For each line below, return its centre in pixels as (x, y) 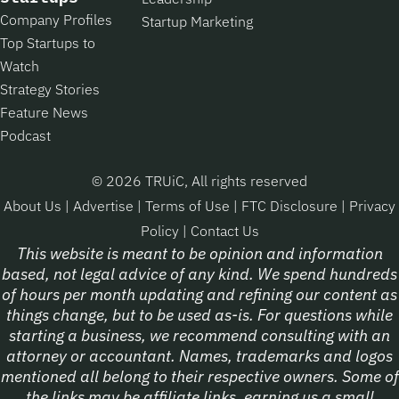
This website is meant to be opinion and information (199, 253)
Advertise (103, 205)
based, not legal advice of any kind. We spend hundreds (199, 273)
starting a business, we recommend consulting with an (199, 335)
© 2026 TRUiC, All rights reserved (199, 180)
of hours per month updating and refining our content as (199, 294)
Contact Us (224, 230)
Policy (161, 230)
